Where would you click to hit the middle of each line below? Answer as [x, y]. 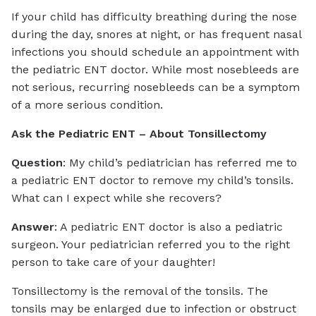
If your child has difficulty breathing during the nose [154, 16]
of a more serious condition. [87, 104]
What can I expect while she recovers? [116, 197]
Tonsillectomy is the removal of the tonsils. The [140, 291]
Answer [33, 226]
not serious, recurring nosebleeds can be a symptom [156, 87]
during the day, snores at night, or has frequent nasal [156, 34]
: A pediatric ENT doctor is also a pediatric [169, 226]
